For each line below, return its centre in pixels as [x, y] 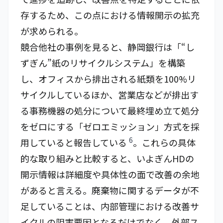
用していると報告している [75, 142]
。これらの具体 [164, 142]
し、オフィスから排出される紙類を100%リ [108, 79]
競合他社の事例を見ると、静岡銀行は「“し [108, 47]
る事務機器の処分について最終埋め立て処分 [110, 111]
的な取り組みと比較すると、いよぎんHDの [107, 158]
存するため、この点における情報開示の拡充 [110, 15]
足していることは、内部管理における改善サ [110, 206]
